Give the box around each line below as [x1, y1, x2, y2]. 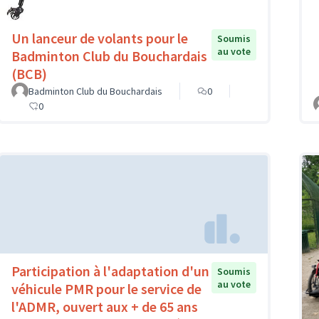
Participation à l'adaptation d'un [11, 262, 209, 281]
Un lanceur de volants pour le [11, 28, 188, 47]
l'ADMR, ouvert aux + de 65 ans [11, 298, 198, 316]
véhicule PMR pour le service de [11, 280, 202, 298]
